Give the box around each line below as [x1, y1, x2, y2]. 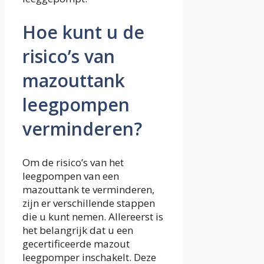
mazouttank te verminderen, [22, 182, 154, 196]
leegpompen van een [22, 169, 119, 183]
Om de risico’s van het [22, 155, 124, 169]
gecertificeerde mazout [22, 236, 130, 250]
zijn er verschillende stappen [22, 196, 155, 210]
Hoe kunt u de [22, 20, 144, 45]
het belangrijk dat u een [22, 223, 133, 237]
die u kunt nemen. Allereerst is [22, 209, 163, 223]
